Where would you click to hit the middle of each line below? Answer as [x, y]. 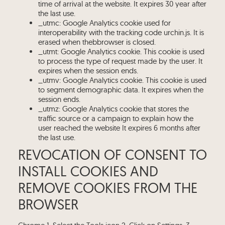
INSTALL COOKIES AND [88, 171]
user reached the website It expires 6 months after [119, 128]
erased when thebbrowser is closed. [97, 42]
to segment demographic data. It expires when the [121, 90]
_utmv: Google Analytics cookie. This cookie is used [122, 80]
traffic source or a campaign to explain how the [116, 118]
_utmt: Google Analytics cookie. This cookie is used [121, 51]
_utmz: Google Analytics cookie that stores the [113, 109]
